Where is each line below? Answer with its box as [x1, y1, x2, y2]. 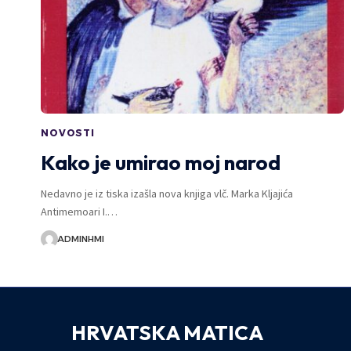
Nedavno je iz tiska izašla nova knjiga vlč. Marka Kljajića [41, 186, 293, 201]
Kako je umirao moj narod [41, 149, 280, 175]
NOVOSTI [41, 126, 95, 139]
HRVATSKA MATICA [71, 319, 263, 346]
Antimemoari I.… [41, 204, 118, 219]
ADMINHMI [56, 233, 104, 244]
